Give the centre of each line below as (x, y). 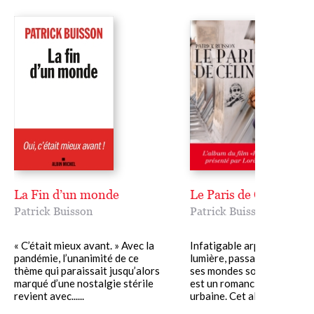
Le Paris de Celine (239, 195)
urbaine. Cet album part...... (250, 296)
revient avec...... (49, 296)
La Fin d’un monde (67, 195)
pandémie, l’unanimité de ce (76, 258)
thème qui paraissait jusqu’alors (87, 271)
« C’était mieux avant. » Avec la (84, 246)
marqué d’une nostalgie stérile (84, 284)
